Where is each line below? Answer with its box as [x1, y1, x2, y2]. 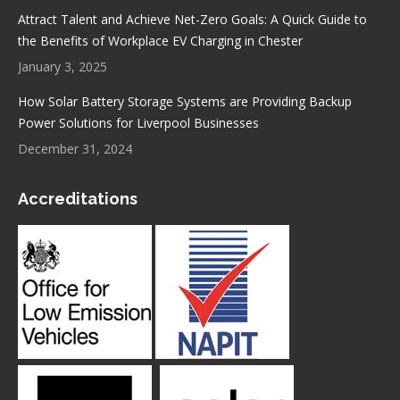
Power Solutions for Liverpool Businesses [18, 113, 259, 131]
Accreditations [18, 188, 137, 208]
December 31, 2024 [18, 139, 132, 157]
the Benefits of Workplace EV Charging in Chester [18, 31, 303, 49]
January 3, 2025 [18, 57, 107, 75]
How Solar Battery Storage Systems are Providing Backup [18, 92, 352, 110]
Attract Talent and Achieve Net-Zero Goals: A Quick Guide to [18, 10, 367, 28]
